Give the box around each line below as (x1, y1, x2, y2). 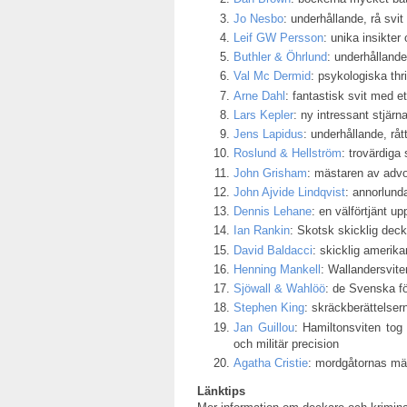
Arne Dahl (233, 88, 285, 103)
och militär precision (233, 336, 339, 351)
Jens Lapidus (233, 127, 303, 142)
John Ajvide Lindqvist (233, 184, 345, 199)
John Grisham (233, 165, 307, 180)
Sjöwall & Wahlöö (233, 282, 325, 296)
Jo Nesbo (233, 11, 283, 25)
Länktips (197, 383, 245, 398)
